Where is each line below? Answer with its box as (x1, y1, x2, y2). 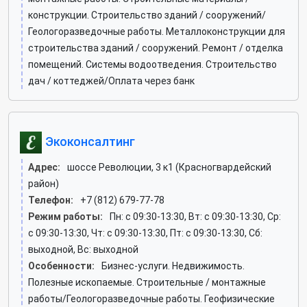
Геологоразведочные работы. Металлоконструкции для (28, 26, 285, 37)
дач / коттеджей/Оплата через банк (28, 75, 195, 86)
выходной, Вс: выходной (28, 244, 138, 255)
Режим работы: (28, 211, 103, 222)
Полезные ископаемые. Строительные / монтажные (28, 277, 266, 288)
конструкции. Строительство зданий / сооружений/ (28, 10, 266, 21)
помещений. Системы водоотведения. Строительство (28, 59, 277, 70)
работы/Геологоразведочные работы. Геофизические (28, 293, 275, 304)
